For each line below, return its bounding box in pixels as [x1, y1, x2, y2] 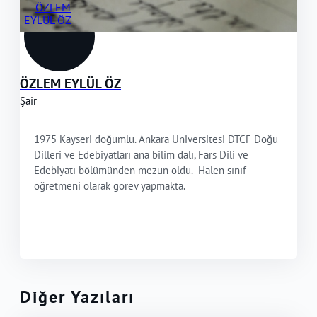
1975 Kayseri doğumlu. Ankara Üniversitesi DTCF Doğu [34, 132, 278, 146]
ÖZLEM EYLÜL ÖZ [20, 74, 121, 92]
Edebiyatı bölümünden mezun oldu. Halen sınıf [34, 163, 246, 178]
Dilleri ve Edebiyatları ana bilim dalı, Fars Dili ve [34, 148, 248, 162]
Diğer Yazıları [20, 286, 134, 309]
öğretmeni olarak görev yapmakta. [34, 179, 185, 193]
